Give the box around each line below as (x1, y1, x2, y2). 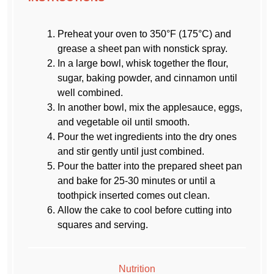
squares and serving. (57, 219, 149, 230)
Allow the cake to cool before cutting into (57, 204, 232, 215)
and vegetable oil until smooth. (57, 116, 190, 127)
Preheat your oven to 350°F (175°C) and (57, 28, 232, 39)
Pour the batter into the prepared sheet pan (57, 160, 243, 171)
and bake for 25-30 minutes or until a (57, 175, 216, 186)
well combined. (57, 87, 124, 98)
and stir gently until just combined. (57, 146, 205, 157)
